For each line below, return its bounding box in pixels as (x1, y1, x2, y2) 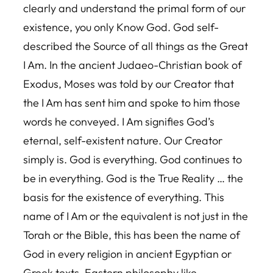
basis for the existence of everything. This (23, 190, 224, 204)
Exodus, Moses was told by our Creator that (23, 77, 234, 91)
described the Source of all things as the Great (23, 39, 248, 53)
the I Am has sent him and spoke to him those (23, 96, 240, 110)
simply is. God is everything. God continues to (23, 152, 242, 166)
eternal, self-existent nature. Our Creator (23, 133, 222, 147)
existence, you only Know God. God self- (23, 20, 219, 34)
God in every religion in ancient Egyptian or (23, 247, 232, 261)
